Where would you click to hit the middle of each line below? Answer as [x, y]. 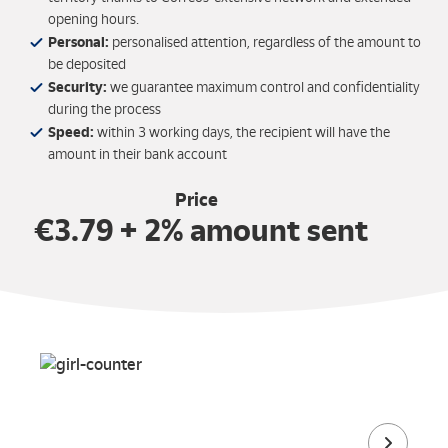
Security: [77, 87]
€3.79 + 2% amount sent [201, 230]
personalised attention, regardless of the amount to [266, 42]
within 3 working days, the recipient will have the [243, 132]
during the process [104, 109]
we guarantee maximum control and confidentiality [263, 87]
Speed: [72, 132]
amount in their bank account [137, 154]
